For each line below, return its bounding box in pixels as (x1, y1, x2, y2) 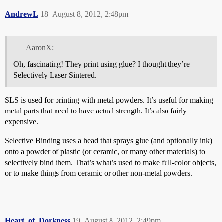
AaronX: (25, 43, 54, 52)
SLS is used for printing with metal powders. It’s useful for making (5, 96, 213, 105)
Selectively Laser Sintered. (13, 71, 97, 80)
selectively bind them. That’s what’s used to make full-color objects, (5, 158, 216, 167)
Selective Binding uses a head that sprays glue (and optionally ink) (5, 136, 212, 145)
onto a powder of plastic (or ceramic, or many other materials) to (5, 147, 205, 156)
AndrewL (5, 10, 38, 19)
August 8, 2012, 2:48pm (52, 10, 128, 19)
